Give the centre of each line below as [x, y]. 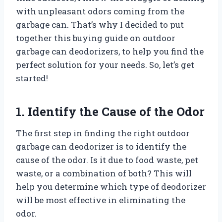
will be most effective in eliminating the [101, 200]
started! [32, 78]
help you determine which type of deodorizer [111, 186]
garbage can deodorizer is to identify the [101, 146]
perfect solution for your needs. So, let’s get [105, 64]
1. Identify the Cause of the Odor [110, 111]
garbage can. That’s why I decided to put [100, 24]
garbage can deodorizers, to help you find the [110, 51]
